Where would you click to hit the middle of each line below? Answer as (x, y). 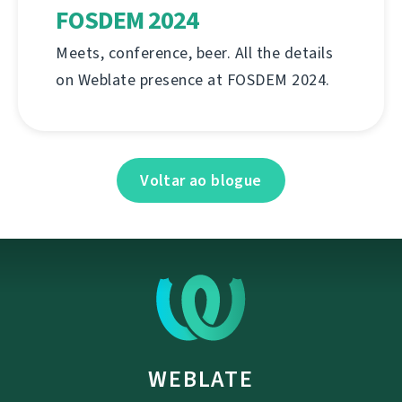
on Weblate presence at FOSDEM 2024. (193, 80)
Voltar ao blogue (201, 181)
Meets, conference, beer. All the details (194, 53)
